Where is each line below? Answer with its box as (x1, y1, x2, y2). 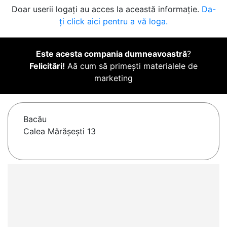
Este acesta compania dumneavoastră (36, 49, 187, 59)
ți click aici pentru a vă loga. (59, 16, 168, 27)
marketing (94, 73, 133, 84)
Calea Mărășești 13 (23, 126, 96, 137)
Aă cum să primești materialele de (65, 61, 198, 71)
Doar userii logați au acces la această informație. (11, 4, 202, 15)
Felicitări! (29, 61, 65, 71)
